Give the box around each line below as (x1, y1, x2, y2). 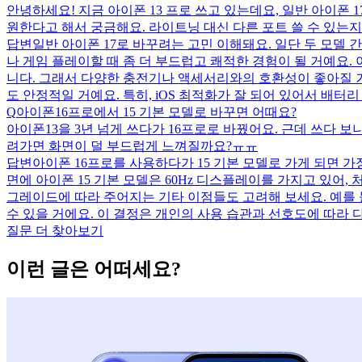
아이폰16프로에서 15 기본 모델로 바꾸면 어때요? (16, 104, 297, 119)
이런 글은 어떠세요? (6, 258, 181, 280)
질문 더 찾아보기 (6, 223, 103, 238)
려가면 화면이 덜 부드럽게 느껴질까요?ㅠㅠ (6, 138, 258, 153)
